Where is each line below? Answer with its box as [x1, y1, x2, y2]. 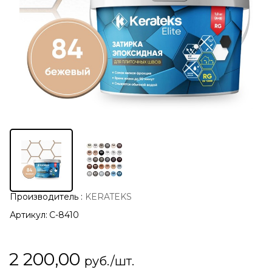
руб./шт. [84, 253, 134, 268]
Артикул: [10, 209, 47, 220]
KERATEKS [85, 191, 132, 202]
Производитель [10, 191, 79, 202]
